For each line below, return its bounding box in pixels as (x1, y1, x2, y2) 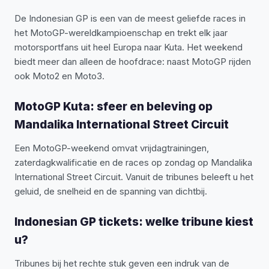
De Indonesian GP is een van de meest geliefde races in (14, 13, 246, 24)
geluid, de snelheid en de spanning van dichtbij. (14, 186, 207, 197)
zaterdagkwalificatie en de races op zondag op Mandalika (14, 157, 252, 168)
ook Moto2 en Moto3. (14, 70, 104, 82)
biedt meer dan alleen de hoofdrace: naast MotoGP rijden (14, 56, 251, 67)
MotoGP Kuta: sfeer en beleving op (14, 100, 213, 113)
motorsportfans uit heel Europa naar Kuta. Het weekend (14, 41, 243, 53)
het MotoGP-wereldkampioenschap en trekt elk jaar (14, 27, 228, 38)
